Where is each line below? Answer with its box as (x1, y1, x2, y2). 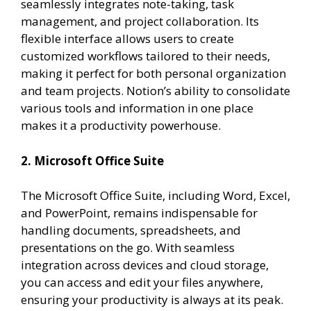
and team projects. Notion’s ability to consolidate (21, 83, 290, 99)
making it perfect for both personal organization (21, 65, 286, 81)
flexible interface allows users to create (21, 31, 234, 47)
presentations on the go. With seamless (21, 239, 235, 255)
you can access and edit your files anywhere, (21, 274, 263, 290)
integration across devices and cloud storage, (21, 257, 269, 273)
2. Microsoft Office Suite (21, 152, 164, 169)
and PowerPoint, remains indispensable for (21, 205, 258, 221)
